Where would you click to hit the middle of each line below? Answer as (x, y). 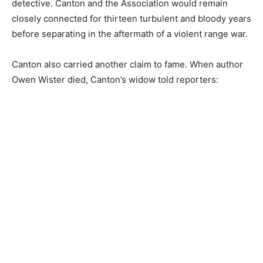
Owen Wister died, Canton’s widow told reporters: (115, 80)
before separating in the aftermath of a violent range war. (130, 34)
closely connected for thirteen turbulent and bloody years (131, 18)
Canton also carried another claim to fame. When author (127, 64)
